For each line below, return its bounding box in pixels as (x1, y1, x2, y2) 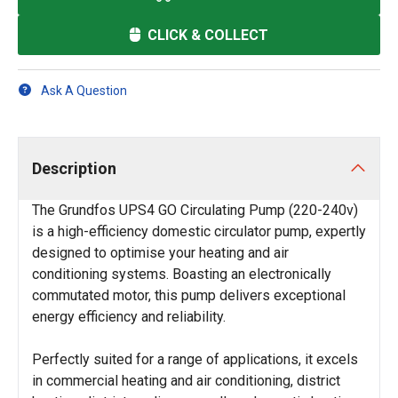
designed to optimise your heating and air (32, 244, 289, 261)
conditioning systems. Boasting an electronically (32, 266, 331, 283)
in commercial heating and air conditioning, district (32, 372, 340, 389)
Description (32, 159, 116, 178)
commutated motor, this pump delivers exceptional (32, 287, 346, 304)
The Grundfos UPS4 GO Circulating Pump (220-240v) (32, 202, 358, 219)
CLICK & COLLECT (147, 26, 268, 44)
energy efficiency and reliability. (32, 308, 226, 325)
